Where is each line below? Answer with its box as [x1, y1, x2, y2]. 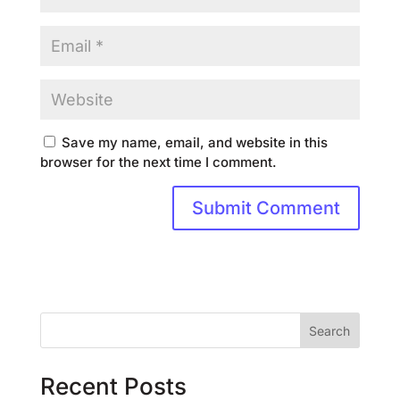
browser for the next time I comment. [39, 154, 277, 171]
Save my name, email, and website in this [61, 134, 328, 152]
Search [309, 322, 351, 338]
